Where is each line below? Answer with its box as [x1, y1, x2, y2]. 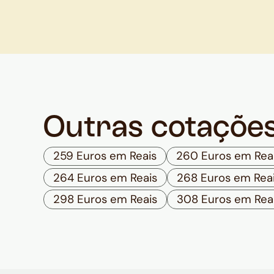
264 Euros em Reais [53, 169, 157, 185]
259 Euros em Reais [53, 148, 157, 164]
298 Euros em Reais [53, 191, 157, 207]
